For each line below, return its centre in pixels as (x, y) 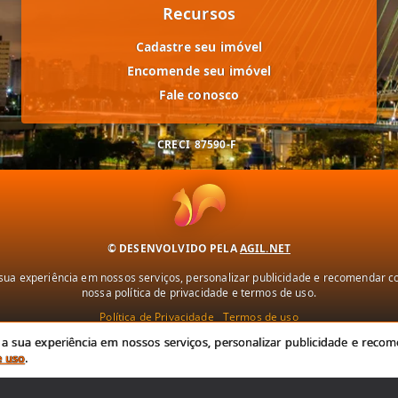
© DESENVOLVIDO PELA (173, 248)
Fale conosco (199, 94)
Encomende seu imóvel (199, 70)
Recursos (199, 13)
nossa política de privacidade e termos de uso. (199, 292)
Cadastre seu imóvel (199, 46)
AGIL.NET (265, 248)
